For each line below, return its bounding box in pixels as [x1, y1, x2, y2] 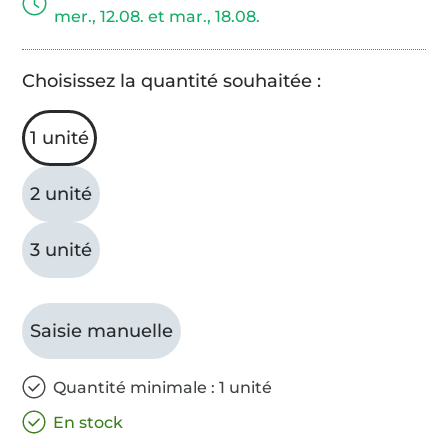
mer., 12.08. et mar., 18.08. [54, 6, 261, 26]
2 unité [30, 182, 93, 205]
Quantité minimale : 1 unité [53, 377, 273, 397]
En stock [53, 412, 124, 432]
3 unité [30, 238, 93, 261]
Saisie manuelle [30, 319, 174, 342]
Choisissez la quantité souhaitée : [22, 69, 322, 92]
